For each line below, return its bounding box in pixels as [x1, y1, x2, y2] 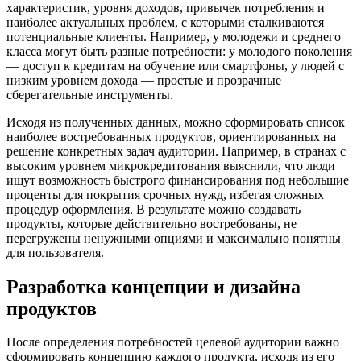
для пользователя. [6, 245, 104, 259]
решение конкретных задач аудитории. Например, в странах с [6, 143, 346, 158]
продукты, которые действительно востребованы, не [6, 216, 297, 230]
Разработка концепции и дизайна [6, 276, 301, 297]
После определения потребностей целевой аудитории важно [6, 335, 339, 350]
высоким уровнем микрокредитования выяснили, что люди [6, 158, 335, 172]
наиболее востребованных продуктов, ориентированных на [6, 129, 336, 143]
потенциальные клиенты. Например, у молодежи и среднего [6, 29, 341, 44]
